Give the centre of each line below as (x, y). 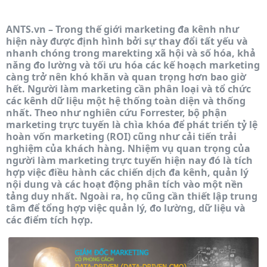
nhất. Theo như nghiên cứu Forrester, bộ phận (117, 113)
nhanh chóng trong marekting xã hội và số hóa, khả (131, 53)
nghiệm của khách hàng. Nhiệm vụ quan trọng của (128, 148)
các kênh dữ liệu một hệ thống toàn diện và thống (126, 101)
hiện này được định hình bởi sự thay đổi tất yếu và (127, 41)
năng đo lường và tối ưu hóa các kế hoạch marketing (133, 65)
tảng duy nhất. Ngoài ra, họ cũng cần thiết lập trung (132, 196)
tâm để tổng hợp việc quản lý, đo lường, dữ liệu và (126, 208)
